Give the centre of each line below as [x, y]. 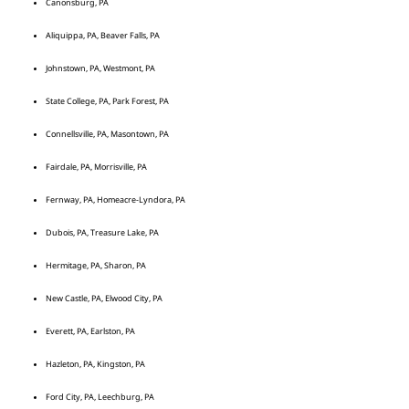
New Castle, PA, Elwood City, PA [104, 298]
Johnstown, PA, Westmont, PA [100, 68]
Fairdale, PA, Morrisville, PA [96, 166]
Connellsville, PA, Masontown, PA [107, 133]
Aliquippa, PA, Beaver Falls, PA [103, 35]
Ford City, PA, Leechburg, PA [101, 396]
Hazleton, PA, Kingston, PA [95, 363]
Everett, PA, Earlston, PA [90, 330]
